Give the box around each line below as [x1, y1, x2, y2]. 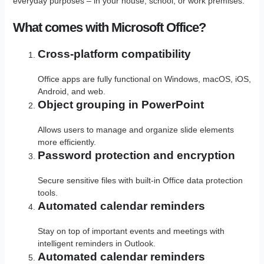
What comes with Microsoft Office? [12, 20, 206, 35]
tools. [37, 188, 58, 198]
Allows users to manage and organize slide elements [37, 125, 234, 135]
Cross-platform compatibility [37, 48, 191, 61]
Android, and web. [37, 87, 105, 97]
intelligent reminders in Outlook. [37, 239, 156, 249]
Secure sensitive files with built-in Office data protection [37, 176, 243, 186]
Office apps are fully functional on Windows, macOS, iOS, [37, 74, 251, 84]
